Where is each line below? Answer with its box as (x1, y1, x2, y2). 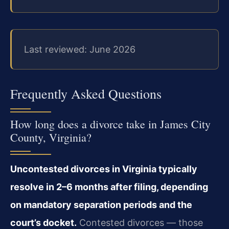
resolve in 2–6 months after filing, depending (10, 181, 208, 192)
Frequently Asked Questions (10, 84, 162, 102)
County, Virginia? (10, 129, 91, 145)
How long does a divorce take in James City (10, 116, 211, 131)
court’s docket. (10, 217, 77, 228)
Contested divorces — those (77, 217, 203, 228)
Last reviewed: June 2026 (24, 43, 135, 55)
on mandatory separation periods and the (10, 199, 192, 210)
